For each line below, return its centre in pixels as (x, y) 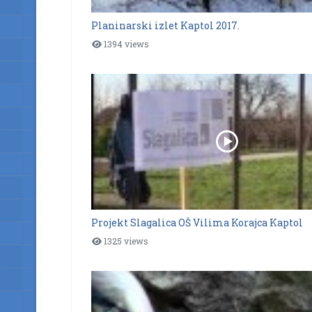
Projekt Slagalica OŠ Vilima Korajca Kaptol (197, 222)
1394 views (126, 44)
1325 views (125, 241)
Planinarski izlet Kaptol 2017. (165, 25)
